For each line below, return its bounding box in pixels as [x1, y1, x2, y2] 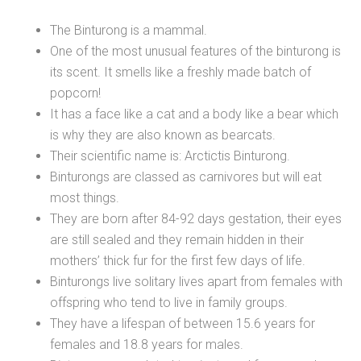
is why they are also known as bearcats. [50, 127, 276, 143]
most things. [50, 190, 120, 206]
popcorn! [50, 85, 102, 102]
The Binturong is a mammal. [50, 23, 208, 39]
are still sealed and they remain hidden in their [50, 232, 305, 248]
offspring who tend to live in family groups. [50, 295, 288, 311]
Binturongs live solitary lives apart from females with [50, 274, 343, 290]
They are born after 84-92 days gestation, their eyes [50, 211, 342, 227]
